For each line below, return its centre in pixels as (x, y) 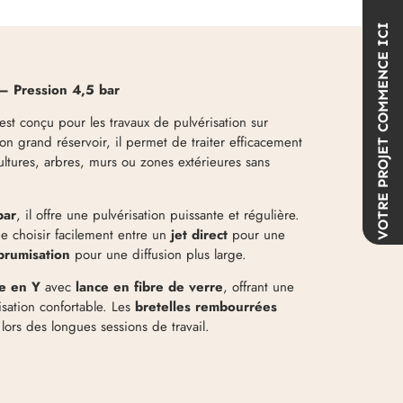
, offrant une (259, 287)
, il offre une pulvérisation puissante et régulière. (158, 215)
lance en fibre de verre (150, 287)
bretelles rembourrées (206, 307)
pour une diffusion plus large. (159, 254)
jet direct (200, 234)
